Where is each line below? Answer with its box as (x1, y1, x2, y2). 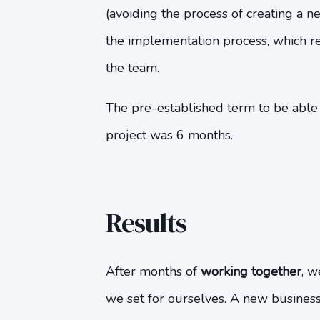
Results (105, 204, 186, 241)
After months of (105, 263, 201, 280)
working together (200, 263, 301, 280)
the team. (105, 59, 159, 76)
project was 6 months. (105, 126, 233, 144)
